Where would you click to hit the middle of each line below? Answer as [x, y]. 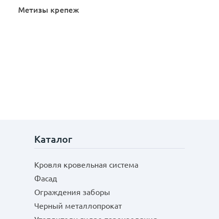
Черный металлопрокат [78, 206]
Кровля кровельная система [86, 165]
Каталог [53, 139]
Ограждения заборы [72, 192]
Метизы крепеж [49, 10]
